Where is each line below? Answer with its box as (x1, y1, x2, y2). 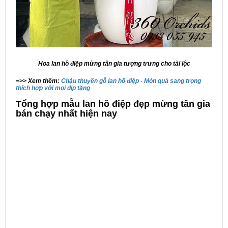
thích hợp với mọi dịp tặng (16, 84, 90, 92)
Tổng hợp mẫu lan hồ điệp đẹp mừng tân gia (16, 99, 210, 109)
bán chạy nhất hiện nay (16, 108, 117, 119)
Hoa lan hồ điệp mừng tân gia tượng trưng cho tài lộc (38, 60, 190, 68)
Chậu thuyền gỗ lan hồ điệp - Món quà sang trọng (61, 77, 201, 85)
